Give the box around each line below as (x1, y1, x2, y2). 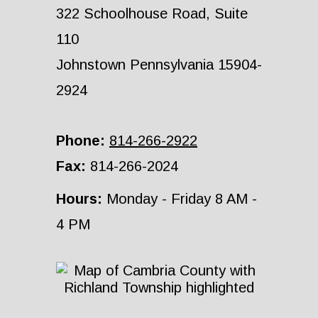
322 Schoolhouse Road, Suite (56, 5, 248, 21)
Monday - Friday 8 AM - (102, 190, 257, 207)
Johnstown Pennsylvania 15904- (56, 56, 262, 72)
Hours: (56, 190, 102, 207)
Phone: (56, 132, 105, 148)
